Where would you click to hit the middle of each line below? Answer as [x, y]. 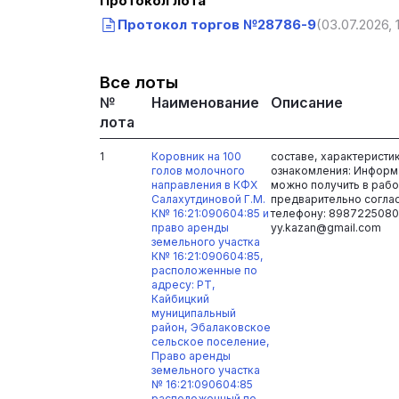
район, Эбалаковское [211, 327]
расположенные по [204, 270]
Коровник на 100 [196, 156]
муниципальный [193, 313]
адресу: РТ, [183, 284]
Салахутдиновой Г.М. [208, 199]
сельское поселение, [210, 341]
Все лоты [139, 82]
